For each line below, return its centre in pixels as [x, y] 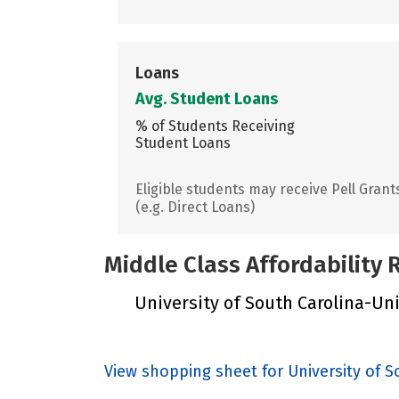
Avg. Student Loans [207, 98]
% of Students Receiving [215, 126]
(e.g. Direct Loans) [195, 207]
